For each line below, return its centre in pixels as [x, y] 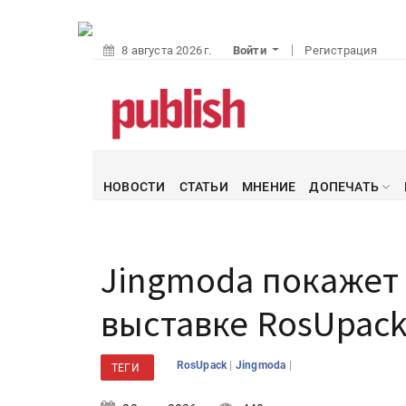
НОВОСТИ [135, 187]
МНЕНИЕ [269, 187]
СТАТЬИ [203, 187]
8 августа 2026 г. [167, 50]
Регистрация [341, 50]
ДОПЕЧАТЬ [346, 187]
